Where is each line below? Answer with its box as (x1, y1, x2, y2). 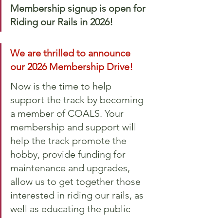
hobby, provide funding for (10, 148, 128, 160)
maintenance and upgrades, (10, 162, 132, 174)
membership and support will (10, 121, 139, 133)
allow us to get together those (10, 175, 143, 187)
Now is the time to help (10, 80, 114, 92)
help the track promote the (10, 134, 129, 146)
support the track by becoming (10, 93, 146, 106)
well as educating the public (10, 202, 133, 215)
